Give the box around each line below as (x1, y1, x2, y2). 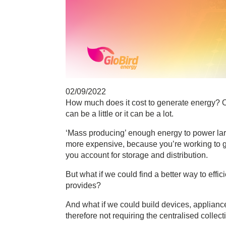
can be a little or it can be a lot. (66, 109, 174, 119)
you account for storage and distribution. (66, 151, 208, 160)
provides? (66, 181, 101, 190)
